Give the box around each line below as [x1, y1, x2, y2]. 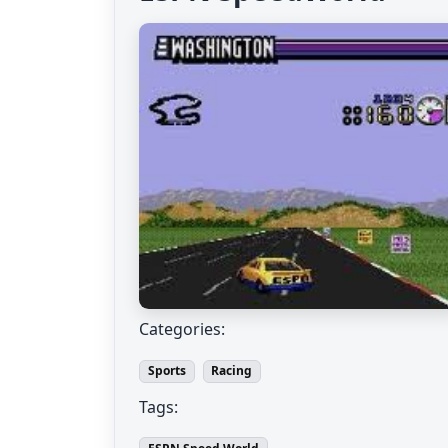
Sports [147, 362, 186, 380]
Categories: [139, 318, 225, 341]
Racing [211, 362, 253, 380]
